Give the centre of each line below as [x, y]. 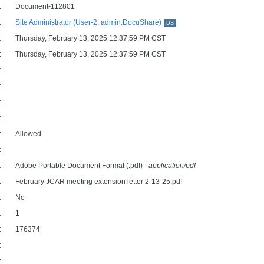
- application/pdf [170, 166]
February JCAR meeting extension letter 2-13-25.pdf [99, 181]
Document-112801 [45, 6]
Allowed [28, 134]
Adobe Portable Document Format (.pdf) [80, 166]
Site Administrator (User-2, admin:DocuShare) [88, 22]
